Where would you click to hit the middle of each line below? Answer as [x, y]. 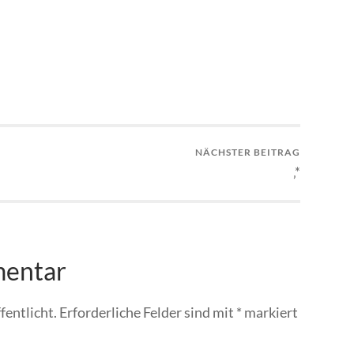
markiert [270, 312]
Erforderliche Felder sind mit [148, 312]
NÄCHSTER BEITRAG [248, 153]
